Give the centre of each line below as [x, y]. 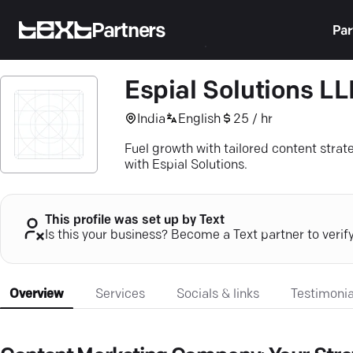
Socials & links [218, 294]
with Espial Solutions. [186, 165]
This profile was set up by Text [135, 221]
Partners [128, 32]
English [199, 119]
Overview [37, 294]
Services [120, 294]
